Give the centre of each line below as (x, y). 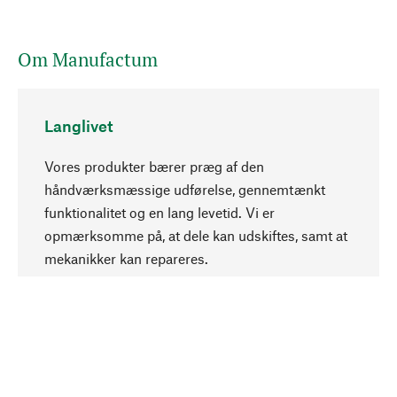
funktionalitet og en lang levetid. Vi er (160, 212)
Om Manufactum (88, 59)
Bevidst (72, 356)
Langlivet (79, 125)
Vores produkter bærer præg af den (154, 166)
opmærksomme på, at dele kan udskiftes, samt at (196, 235)
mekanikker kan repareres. (126, 258)
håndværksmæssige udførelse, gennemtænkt (185, 189)
